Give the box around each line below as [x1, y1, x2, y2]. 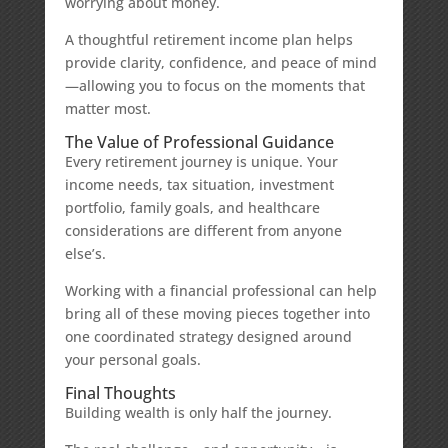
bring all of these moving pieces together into [64, 304, 370, 323]
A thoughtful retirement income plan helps [64, 30, 353, 49]
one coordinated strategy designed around [64, 327, 352, 346]
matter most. [64, 99, 151, 118]
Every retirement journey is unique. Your [64, 152, 338, 171]
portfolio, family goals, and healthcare [64, 198, 320, 217]
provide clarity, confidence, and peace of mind [64, 53, 377, 72]
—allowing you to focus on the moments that [64, 76, 365, 95]
